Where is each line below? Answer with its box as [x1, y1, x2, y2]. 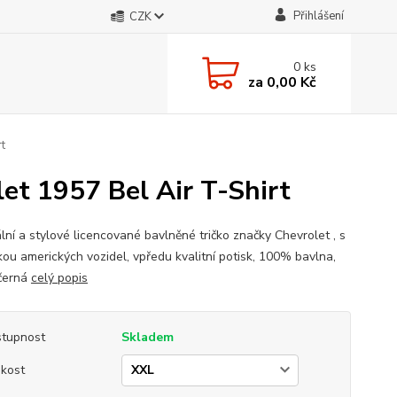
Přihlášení [292, 8, 344, 24]
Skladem [121, 329, 174, 346]
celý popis [30, 269, 88, 286]
